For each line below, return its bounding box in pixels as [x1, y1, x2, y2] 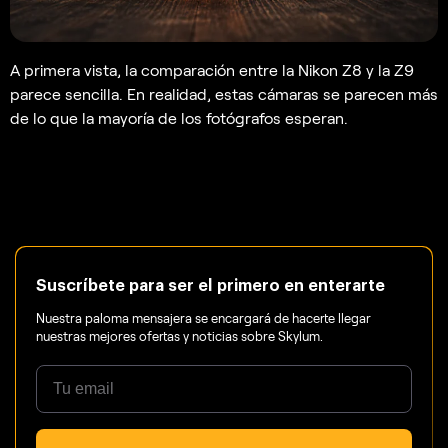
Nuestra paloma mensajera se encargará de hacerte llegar [36, 309, 371, 326]
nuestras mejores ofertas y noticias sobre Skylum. [36, 327, 323, 344]
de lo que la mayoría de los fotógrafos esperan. [10, 107, 348, 127]
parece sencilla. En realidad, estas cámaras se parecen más [10, 83, 438, 103]
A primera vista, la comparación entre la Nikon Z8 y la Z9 [10, 59, 414, 79]
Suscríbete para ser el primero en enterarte [36, 277, 385, 294]
